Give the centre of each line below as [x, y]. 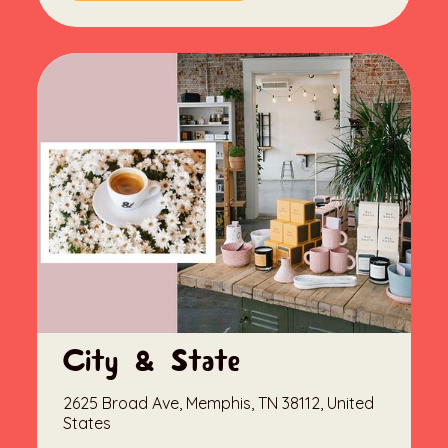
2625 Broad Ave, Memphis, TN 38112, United [219, 403]
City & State [152, 363]
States [87, 423]
